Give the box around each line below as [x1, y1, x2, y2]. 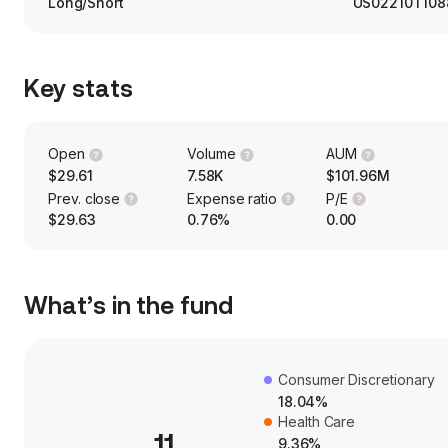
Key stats [24, 75, 133, 103]
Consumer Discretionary [278, 371, 435, 389]
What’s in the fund [24, 292, 233, 321]
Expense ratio [186, 189, 278, 207]
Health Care [278, 413, 356, 431]
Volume [186, 145, 236, 162]
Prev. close [48, 189, 121, 207]
